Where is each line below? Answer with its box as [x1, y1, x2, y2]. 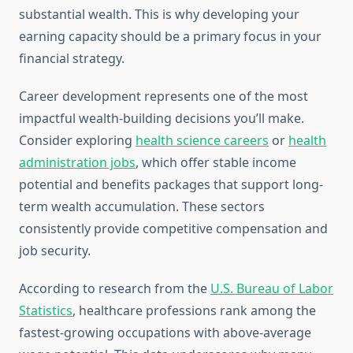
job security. [19, 242, 91, 260]
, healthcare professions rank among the [72, 302, 316, 320]
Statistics [19, 302, 72, 320]
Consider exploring [19, 132, 136, 150]
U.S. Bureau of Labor [210, 280, 333, 298]
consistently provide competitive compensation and [19, 220, 328, 238]
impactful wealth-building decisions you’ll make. [19, 110, 304, 128]
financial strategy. [19, 50, 124, 68]
